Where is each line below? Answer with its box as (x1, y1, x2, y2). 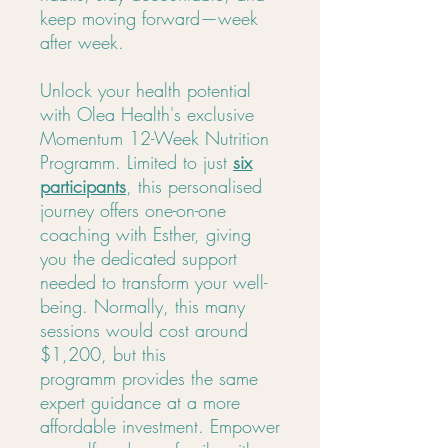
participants (40, 174, 126, 198)
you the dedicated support (40, 246, 237, 270)
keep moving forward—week (40, 6, 258, 30)
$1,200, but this (40, 342, 166, 366)
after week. (40, 30, 124, 54)
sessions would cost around (40, 318, 248, 342)
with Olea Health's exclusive (40, 102, 254, 126)
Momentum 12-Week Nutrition (40, 126, 269, 150)
